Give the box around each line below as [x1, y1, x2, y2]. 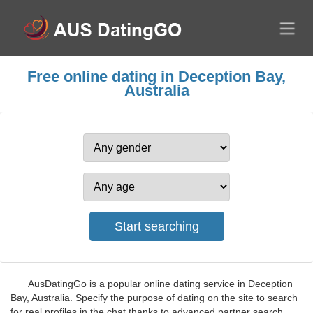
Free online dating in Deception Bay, [27, 68, 286, 85]
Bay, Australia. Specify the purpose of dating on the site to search [10, 292, 298, 303]
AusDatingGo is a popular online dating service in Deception [28, 278, 293, 289]
